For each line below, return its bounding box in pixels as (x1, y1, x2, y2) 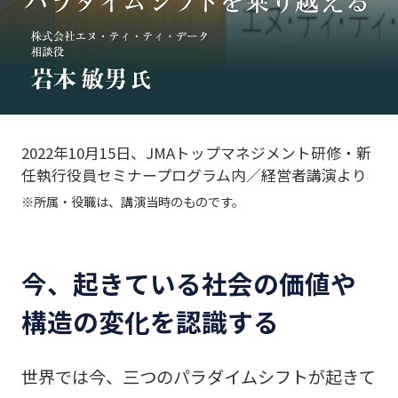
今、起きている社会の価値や (20, 264, 356, 301)
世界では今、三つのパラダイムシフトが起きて (20, 363, 376, 389)
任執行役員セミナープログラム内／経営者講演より (20, 164, 367, 187)
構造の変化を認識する (20, 302, 279, 339)
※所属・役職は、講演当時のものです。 (20, 192, 244, 211)
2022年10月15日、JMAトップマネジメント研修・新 (20, 142, 371, 164)
